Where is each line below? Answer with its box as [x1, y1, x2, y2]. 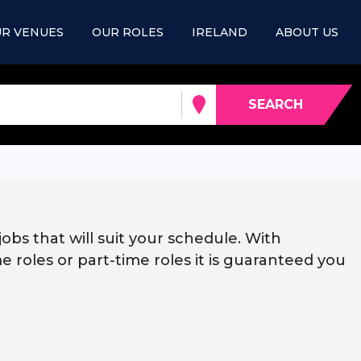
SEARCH [247, 97, 303, 112]
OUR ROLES [92, 24, 164, 39]
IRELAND [192, 24, 247, 39]
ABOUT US [276, 24, 338, 39]
